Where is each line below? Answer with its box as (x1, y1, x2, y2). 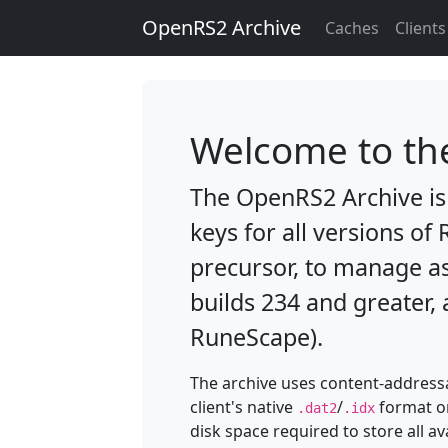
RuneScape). (190, 321, 323, 353)
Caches (325, 17, 379, 39)
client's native (190, 396, 297, 418)
